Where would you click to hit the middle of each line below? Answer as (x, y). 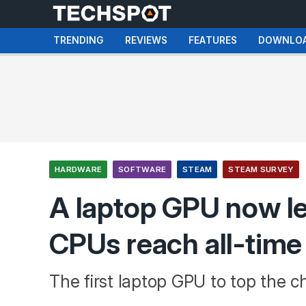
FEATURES (213, 40)
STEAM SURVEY (261, 169)
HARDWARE (78, 169)
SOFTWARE (142, 169)
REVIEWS (146, 40)
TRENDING (79, 40)
